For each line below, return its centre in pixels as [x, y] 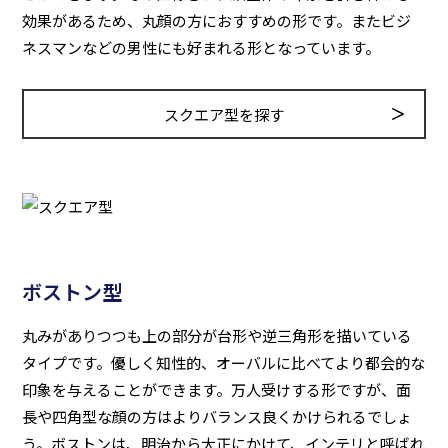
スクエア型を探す [224, 114]
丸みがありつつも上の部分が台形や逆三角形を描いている [217, 335]
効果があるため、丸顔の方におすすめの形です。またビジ [217, 20]
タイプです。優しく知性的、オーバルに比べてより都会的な [224, 362]
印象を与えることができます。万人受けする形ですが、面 [217, 389]
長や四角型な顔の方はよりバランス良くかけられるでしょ [217, 416]
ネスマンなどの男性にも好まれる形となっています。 [201, 47]
